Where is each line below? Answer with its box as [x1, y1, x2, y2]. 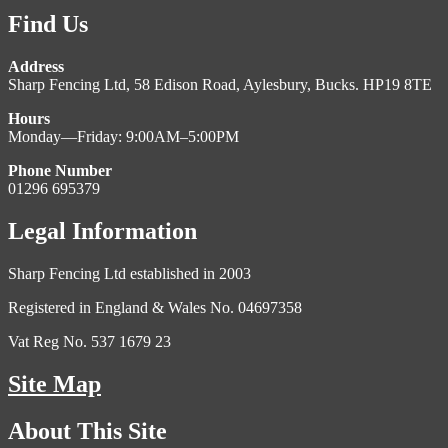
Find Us [8, 11, 88, 38]
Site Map [8, 370, 101, 397]
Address [8, 58, 64, 75]
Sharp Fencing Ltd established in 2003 [8, 264, 251, 282]
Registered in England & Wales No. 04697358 [8, 298, 302, 316]
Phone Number [8, 162, 112, 179]
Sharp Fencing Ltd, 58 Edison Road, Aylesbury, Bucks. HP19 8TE [8, 76, 432, 93]
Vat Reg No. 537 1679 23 [8, 332, 171, 350]
